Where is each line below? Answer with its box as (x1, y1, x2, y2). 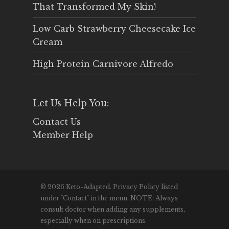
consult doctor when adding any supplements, (40, 205, 185, 214)
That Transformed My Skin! (33, 2, 156, 12)
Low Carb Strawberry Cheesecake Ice (33, 24, 196, 34)
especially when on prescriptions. (40, 217, 147, 225)
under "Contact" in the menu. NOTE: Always (40, 194, 178, 202)
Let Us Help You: (33, 98, 109, 109)
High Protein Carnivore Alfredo (33, 59, 173, 70)
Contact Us (33, 117, 81, 127)
